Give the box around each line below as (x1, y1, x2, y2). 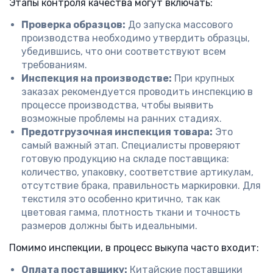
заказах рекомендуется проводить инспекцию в (21, 86, 253, 97)
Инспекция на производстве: (21, 73, 172, 84)
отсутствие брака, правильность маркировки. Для (21, 180, 261, 191)
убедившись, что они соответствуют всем (21, 46, 226, 57)
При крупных (172, 73, 235, 84)
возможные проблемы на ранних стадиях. (21, 113, 222, 124)
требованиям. (21, 59, 87, 71)
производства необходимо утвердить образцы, (21, 32, 250, 44)
